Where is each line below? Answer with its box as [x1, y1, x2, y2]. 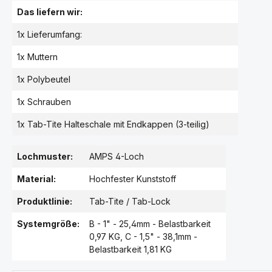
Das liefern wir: [17, 7, 83, 17]
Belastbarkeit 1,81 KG [89, 244, 172, 254]
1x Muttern [17, 52, 58, 62]
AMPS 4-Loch [89, 151, 144, 161]
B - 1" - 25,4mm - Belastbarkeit [89, 219, 211, 229]
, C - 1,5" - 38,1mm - [120, 231, 197, 242]
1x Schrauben [17, 97, 71, 107]
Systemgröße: [17, 219, 80, 229]
